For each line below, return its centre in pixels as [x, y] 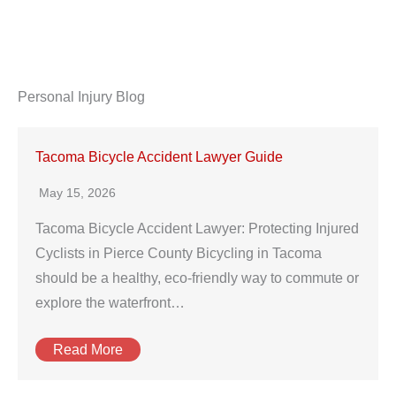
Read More [88, 350]
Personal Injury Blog [81, 97]
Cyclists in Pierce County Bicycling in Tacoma [179, 253]
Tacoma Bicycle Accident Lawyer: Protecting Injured [197, 228]
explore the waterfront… [110, 303]
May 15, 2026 [77, 193]
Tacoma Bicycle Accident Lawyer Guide [159, 157]
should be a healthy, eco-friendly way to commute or [197, 278]
